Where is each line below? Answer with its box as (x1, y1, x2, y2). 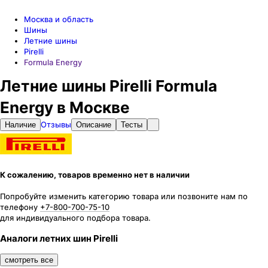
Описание (76, 120, 111, 129)
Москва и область (24, 14, 93, 24)
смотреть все (5, 255, 53, 264)
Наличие (5, 120, 36, 129)
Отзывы (41, 120, 71, 129)
